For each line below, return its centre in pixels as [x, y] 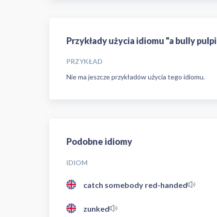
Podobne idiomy [99, 141]
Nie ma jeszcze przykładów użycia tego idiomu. [136, 77]
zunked [96, 208]
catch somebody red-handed [135, 185]
